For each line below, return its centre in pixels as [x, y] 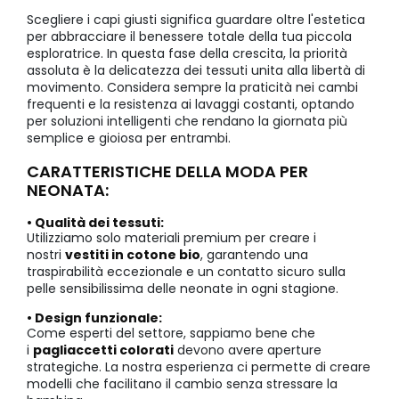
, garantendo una [254, 255]
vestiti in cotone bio [133, 255]
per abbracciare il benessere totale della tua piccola [189, 36]
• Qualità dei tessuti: [95, 223]
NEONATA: [68, 190]
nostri [46, 255]
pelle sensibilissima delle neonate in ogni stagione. [183, 289]
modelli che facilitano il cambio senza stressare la [182, 384]
